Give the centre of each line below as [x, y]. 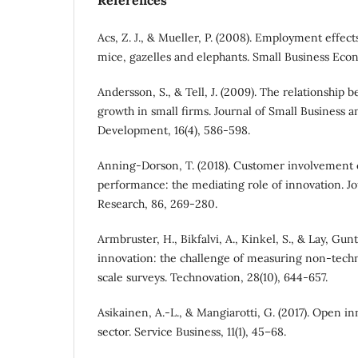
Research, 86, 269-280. [157, 204]
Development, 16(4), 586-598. [174, 131]
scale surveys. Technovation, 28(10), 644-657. [213, 278]
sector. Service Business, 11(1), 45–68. [192, 332]
